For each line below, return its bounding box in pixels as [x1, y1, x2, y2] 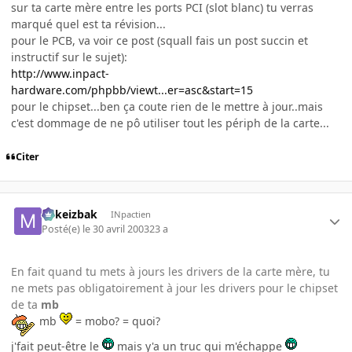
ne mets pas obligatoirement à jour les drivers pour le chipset [11, 280, 338, 295]
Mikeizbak [42, 207, 98, 222]
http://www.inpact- [11, 66, 109, 82]
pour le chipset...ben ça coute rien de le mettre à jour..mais [11, 99, 323, 115]
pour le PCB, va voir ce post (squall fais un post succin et [11, 33, 308, 49]
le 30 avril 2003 [82, 222, 150, 236]
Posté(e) [42, 222, 83, 236]
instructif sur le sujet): [11, 49, 127, 65]
